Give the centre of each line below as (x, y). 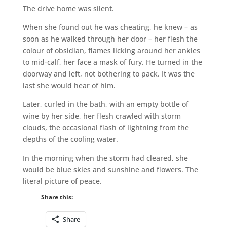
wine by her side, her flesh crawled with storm (102, 116)
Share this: (57, 197)
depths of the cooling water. (70, 139)
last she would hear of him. (69, 85)
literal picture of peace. (62, 181)
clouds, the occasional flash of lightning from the (106, 127)
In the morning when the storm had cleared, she (105, 158)
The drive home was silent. (68, 8)
